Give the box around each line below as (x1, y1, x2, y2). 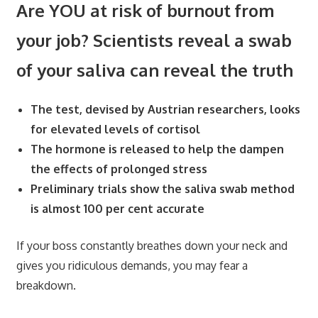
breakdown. (16, 278, 79, 292)
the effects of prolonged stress (30, 161, 207, 176)
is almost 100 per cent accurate (30, 201, 204, 216)
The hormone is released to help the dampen (30, 141, 284, 156)
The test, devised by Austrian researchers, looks (30, 102, 300, 116)
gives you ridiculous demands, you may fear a (16, 258, 248, 273)
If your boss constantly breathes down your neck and (16, 238, 287, 253)
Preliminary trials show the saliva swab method (30, 181, 295, 196)
